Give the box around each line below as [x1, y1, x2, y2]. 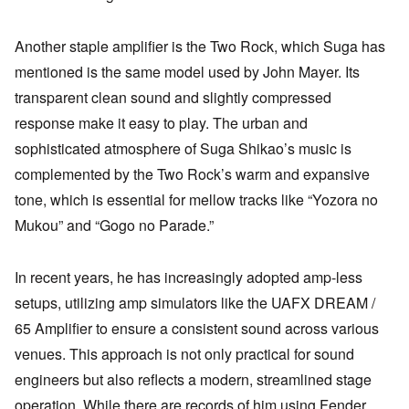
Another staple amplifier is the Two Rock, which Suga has [15, 35, 385, 57]
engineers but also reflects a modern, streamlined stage [15, 368, 372, 390]
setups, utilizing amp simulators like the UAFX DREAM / [15, 291, 375, 313]
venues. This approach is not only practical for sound [15, 342, 354, 364]
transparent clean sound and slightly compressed [15, 86, 331, 108]
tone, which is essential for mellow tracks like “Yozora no [15, 188, 378, 210]
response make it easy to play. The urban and [15, 111, 308, 133]
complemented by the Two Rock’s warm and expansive [15, 163, 370, 184]
